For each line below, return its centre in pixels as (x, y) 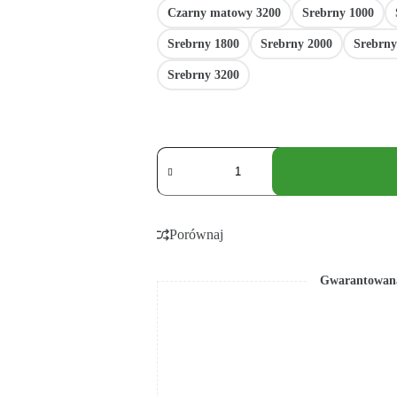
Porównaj (196, 234)
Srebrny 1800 (203, 43)
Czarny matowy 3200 (224, 12)
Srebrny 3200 (203, 74)
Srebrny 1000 (338, 12)
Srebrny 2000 (296, 43)
